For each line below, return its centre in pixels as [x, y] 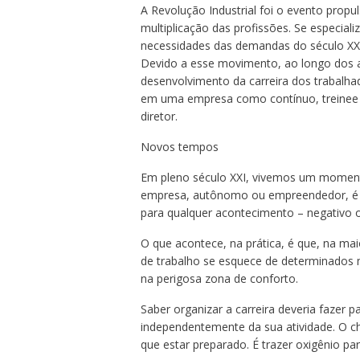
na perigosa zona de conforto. [219, 279]
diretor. [159, 117]
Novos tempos [179, 147]
